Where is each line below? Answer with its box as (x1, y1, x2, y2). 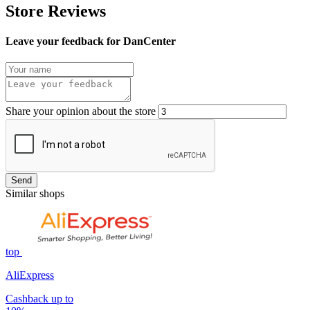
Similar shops (6, 188, 64, 200)
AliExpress (6, 269, 54, 282)
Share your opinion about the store (6, 105, 156, 118)
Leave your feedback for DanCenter (6, 35, 176, 48)
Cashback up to (6, 293, 73, 305)
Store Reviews (6, 1, 106, 20)
